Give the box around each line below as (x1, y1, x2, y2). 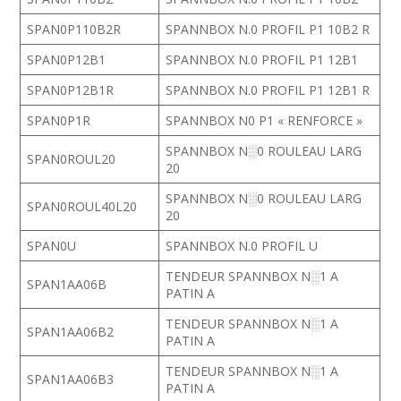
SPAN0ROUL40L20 (27, 198, 138, 215)
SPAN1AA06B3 (27, 371, 115, 388)
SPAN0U (27, 237, 77, 254)
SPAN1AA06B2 (27, 323, 115, 340)
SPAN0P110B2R (27, 21, 122, 38)
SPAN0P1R (27, 112, 91, 129)
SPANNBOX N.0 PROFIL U (166, 237, 319, 254)
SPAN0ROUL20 (27, 150, 116, 167)
